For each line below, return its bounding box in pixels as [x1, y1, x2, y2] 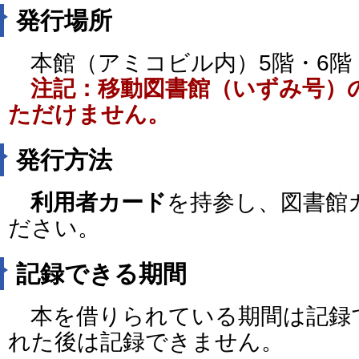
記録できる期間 [16, 260, 187, 288]
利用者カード [30, 189, 167, 215]
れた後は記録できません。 [8, 329, 284, 354]
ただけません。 [8, 101, 170, 127]
